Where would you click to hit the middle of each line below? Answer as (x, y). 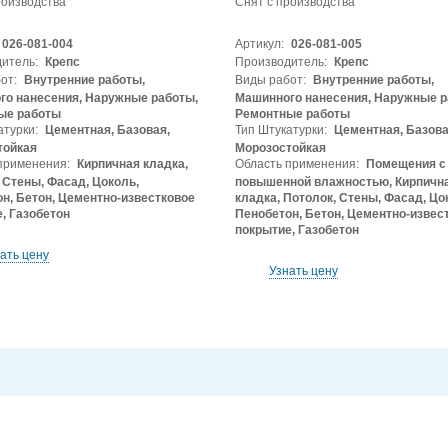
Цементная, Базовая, (105, 130)
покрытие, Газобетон (296, 230)
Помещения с (404, 164)
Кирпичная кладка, (130, 164)
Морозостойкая (280, 148)
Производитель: (280, 62)
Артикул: (259, 44)
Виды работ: (270, 80)
